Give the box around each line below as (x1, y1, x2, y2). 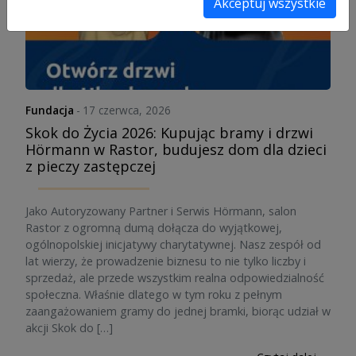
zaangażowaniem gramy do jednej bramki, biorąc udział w (25, 304, 331, 319)
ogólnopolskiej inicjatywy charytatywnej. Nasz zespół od (25, 237, 321, 252)
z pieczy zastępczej (25, 157, 156, 176)
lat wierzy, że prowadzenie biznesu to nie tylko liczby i (25, 253, 306, 269)
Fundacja (25, 103, 74, 118)
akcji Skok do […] (25, 320, 113, 335)
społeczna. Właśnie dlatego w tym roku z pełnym (25, 287, 282, 302)
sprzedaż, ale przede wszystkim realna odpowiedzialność (25, 270, 324, 285)
